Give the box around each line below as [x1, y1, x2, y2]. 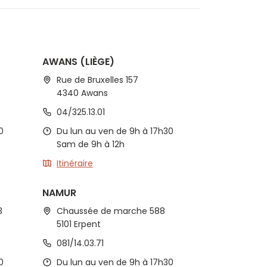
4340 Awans [57, 87, 108, 99]
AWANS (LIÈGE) [42, 55, 114, 69]
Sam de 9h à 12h [57, 138, 125, 150]
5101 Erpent [57, 218, 101, 230]
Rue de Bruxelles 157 [57, 74, 138, 86]
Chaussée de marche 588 [57, 205, 165, 217]
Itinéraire [57, 157, 93, 169]
